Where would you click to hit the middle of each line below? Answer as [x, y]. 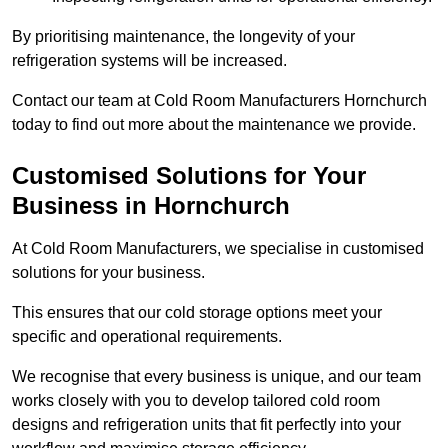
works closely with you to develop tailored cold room [196, 401]
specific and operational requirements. [147, 337]
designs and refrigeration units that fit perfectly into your [206, 425]
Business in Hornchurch [151, 206]
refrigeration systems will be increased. [149, 61]
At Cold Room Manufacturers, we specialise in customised [218, 249]
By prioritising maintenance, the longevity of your [183, 37]
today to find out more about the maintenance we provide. [214, 125]
